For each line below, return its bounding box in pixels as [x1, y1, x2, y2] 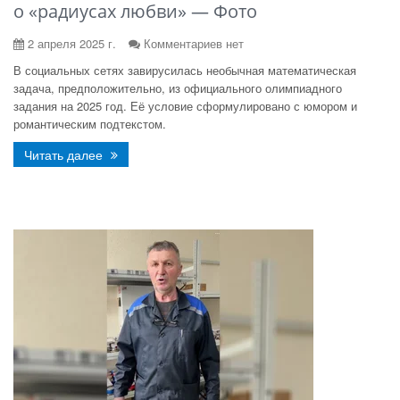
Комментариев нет [144, 35, 244, 52]
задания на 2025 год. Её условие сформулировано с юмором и [13, 97, 357, 114]
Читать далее [24, 146, 106, 163]
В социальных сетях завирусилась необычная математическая [13, 62, 356, 79]
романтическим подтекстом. [13, 115, 166, 132]
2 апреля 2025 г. [24, 35, 116, 52]
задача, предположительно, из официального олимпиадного [13, 79, 342, 96]
